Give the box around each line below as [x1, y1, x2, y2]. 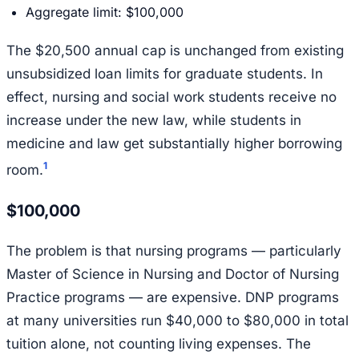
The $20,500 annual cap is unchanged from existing [6, 42, 344, 59]
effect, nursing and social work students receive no [6, 89, 337, 106]
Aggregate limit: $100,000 [26, 4, 184, 21]
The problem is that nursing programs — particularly [6, 243, 341, 260]
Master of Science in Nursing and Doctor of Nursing [6, 266, 339, 283]
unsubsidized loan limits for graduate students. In [6, 66, 323, 83]
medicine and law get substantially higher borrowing [6, 135, 342, 152]
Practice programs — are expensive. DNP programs [6, 289, 339, 306]
